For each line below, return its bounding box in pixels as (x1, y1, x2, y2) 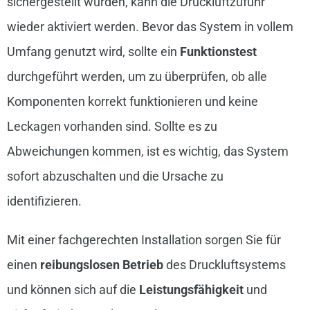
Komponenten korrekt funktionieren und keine (6, 94, 258, 109)
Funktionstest (179, 44, 257, 60)
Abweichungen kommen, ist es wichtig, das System (6, 144, 289, 159)
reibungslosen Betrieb (39, 257, 163, 273)
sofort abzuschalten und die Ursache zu (6, 169, 224, 184)
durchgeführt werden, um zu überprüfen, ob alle (6, 69, 267, 84)
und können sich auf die (6, 282, 139, 298)
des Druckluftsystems (163, 257, 286, 273)
